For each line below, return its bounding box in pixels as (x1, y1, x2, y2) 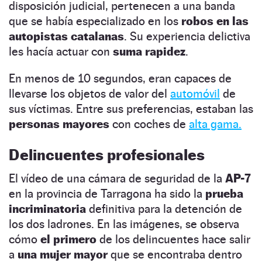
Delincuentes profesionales (9, 145, 205, 164)
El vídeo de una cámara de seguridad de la (9, 171, 225, 185)
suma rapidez (113, 44, 185, 58)
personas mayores (9, 116, 109, 131)
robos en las (181, 13, 249, 28)
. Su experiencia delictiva (124, 29, 250, 43)
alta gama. (189, 116, 242, 131)
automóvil (170, 86, 220, 101)
